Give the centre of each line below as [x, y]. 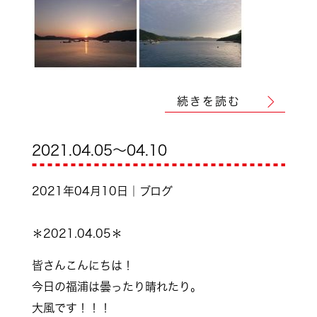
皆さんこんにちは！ [82, 265]
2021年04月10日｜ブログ [102, 191]
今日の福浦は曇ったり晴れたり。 [116, 286]
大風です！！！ [71, 307]
